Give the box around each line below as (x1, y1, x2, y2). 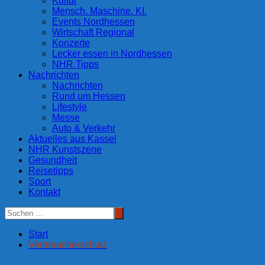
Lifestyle (52, 102, 87, 112)
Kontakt (28, 187, 60, 198)
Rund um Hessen (52, 91, 125, 102)
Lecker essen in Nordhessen (52, 49, 172, 59)
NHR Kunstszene (28, 144, 102, 155)
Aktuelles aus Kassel (28, 134, 117, 144)
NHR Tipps (52, 59, 99, 70)
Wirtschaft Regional (52, 27, 134, 38)
